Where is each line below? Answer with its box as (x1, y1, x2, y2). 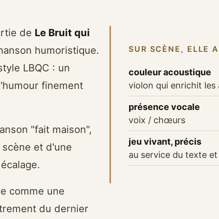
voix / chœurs (129, 114, 185, 125)
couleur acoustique (129, 66, 211, 77)
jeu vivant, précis (129, 136, 201, 147)
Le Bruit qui (35, 26, 90, 39)
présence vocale (129, 101, 200, 112)
